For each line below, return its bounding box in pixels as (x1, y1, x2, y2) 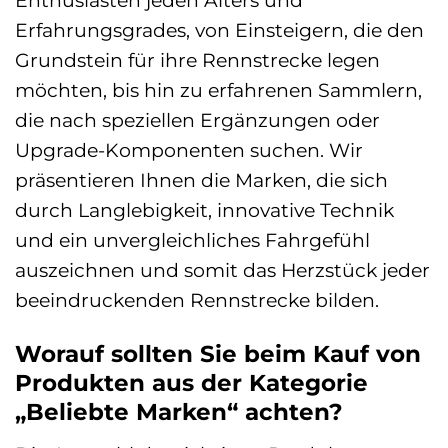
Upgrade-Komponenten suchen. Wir (15, 138, 363, 163)
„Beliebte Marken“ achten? (15, 398, 343, 427)
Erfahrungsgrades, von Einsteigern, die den (15, 18, 424, 43)
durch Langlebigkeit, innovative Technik (15, 198, 394, 223)
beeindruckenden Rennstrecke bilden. (15, 288, 379, 313)
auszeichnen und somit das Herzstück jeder (15, 258, 430, 283)
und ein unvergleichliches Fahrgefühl (15, 228, 370, 253)
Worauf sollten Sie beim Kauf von (15, 340, 421, 369)
